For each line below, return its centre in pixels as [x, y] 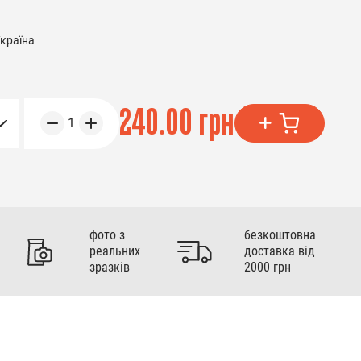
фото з [107, 235]
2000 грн [268, 267]
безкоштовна [280, 235]
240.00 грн [177, 123]
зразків [109, 267]
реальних [114, 251]
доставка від [280, 251]
